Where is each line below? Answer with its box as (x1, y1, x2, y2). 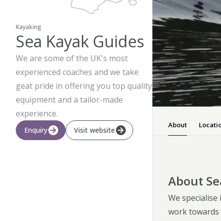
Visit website (74, 125, 115, 135)
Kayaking (16, 23, 41, 31)
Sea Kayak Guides (16, 31, 144, 52)
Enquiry (24, 125, 47, 135)
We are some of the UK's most (16, 53, 128, 64)
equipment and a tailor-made (16, 94, 123, 105)
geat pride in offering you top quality (16, 80, 152, 91)
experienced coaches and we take (16, 67, 139, 77)
